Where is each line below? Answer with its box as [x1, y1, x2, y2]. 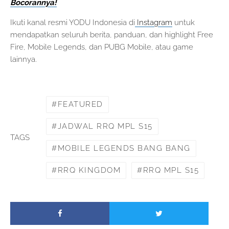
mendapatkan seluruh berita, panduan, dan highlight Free [10, 30, 213, 40]
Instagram [135, 18, 172, 28]
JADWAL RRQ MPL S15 [57, 122, 153, 131]
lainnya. [10, 55, 37, 64]
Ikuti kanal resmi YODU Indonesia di [10, 18, 135, 28]
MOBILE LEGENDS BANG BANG [57, 144, 191, 153]
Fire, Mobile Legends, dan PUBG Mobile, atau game [10, 42, 193, 52]
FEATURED [57, 100, 103, 109]
